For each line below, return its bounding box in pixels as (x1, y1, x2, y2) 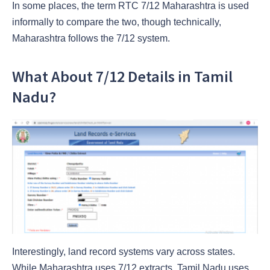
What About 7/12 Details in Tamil (12, 66, 233, 87)
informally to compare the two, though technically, (12, 17, 221, 28)
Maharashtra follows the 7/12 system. (12, 33, 170, 44)
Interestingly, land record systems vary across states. (12, 246, 235, 257)
